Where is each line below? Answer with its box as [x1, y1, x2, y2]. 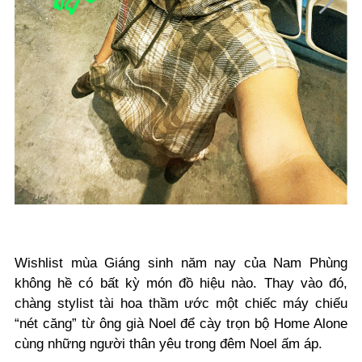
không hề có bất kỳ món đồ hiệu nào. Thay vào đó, [15, 276, 347, 291]
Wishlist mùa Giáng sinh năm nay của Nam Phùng [15, 255, 347, 271]
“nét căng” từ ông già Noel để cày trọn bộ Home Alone [15, 316, 347, 331]
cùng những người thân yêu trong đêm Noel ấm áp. [15, 336, 322, 351]
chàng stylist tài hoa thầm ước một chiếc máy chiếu [15, 296, 347, 311]
